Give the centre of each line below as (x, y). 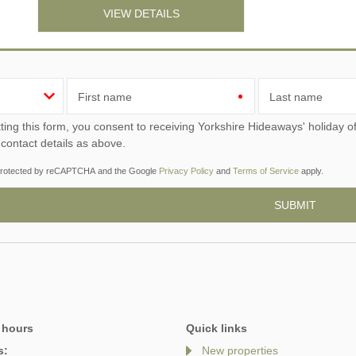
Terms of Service (266, 170)
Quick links (217, 329)
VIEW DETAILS (141, 14)
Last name (296, 97)
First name (105, 97)
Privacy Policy (186, 170)
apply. (311, 170)
